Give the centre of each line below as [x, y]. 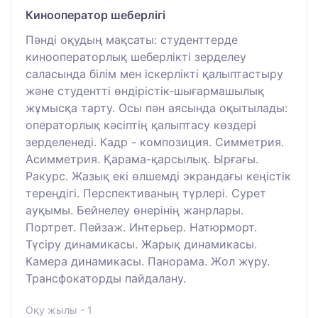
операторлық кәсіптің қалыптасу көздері [141, 125]
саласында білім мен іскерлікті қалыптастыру [154, 73]
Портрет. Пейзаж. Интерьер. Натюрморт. [141, 227]
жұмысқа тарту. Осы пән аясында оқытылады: [157, 108]
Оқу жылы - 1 [59, 309]
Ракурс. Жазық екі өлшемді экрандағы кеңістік [158, 176]
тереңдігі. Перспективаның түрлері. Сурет [146, 193]
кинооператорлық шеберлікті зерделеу [136, 56]
